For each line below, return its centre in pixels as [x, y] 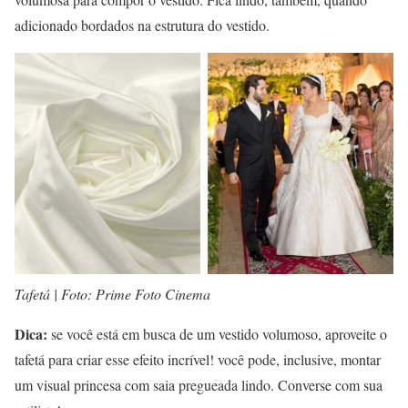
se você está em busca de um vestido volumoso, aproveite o [217, 333]
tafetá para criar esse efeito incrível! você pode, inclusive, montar [198, 359]
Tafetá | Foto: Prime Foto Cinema [112, 293]
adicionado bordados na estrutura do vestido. [142, 25]
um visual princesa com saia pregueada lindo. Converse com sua [199, 384]
